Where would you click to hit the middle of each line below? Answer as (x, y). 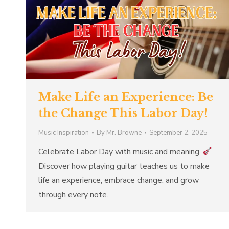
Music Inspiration (64, 133)
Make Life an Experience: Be (126, 97)
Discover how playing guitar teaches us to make (124, 166)
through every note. (73, 194)
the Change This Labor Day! (123, 113)
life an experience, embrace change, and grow (119, 180)
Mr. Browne (124, 133)
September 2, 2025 (178, 133)
